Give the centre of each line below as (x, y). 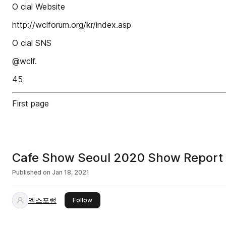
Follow (82, 200)
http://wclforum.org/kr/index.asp (72, 25)
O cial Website (39, 7)
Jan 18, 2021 (71, 172)
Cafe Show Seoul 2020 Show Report (118, 158)
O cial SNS (32, 43)
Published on (31, 172)
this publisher (112, 200)
